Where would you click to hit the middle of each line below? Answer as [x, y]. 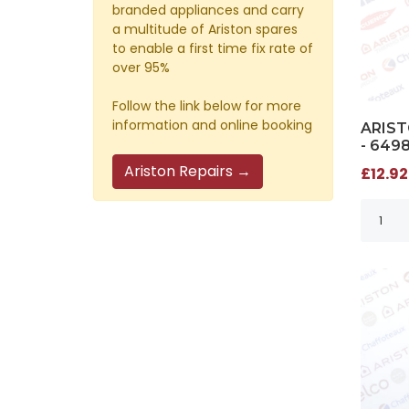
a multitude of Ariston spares [205, 29]
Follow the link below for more [207, 105]
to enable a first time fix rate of [213, 48]
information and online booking [212, 125]
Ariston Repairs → [188, 171]
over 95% [141, 67]
